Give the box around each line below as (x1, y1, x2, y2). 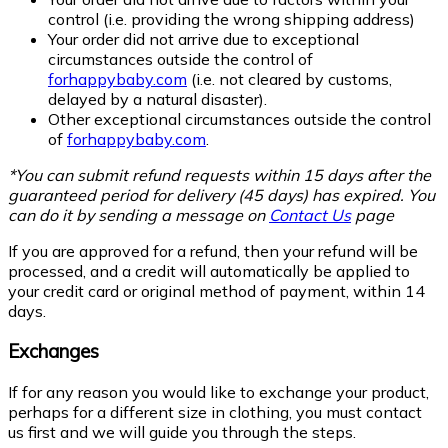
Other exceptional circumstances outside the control (48, 108, 431, 129)
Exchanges (8, 339, 99, 364)
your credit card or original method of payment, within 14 (8, 280, 425, 301)
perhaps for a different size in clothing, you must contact (8, 401, 422, 422)
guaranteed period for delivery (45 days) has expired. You (8, 184, 435, 205)
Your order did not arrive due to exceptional (48, 28, 359, 49)
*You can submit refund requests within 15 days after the (8, 164, 431, 185)
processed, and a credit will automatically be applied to (8, 260, 410, 281)
